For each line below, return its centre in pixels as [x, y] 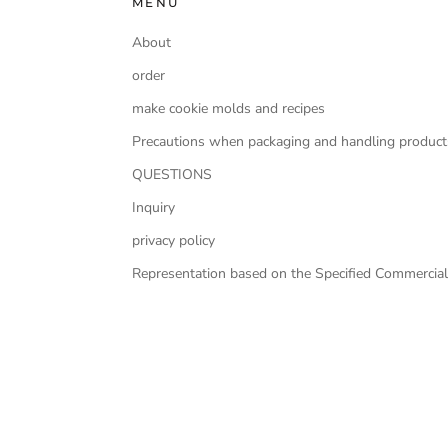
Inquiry [153, 207]
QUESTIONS [172, 174]
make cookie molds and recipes [228, 108]
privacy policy [173, 240]
